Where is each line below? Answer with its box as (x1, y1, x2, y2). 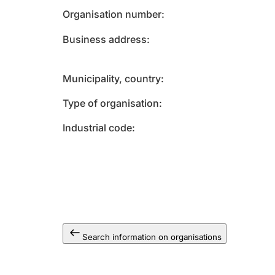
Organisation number (63, 8, 161, 20)
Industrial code (63, 122, 132, 134)
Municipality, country (63, 72, 161, 85)
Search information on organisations (82, 232, 222, 242)
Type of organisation (63, 97, 159, 109)
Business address (63, 33, 147, 45)
